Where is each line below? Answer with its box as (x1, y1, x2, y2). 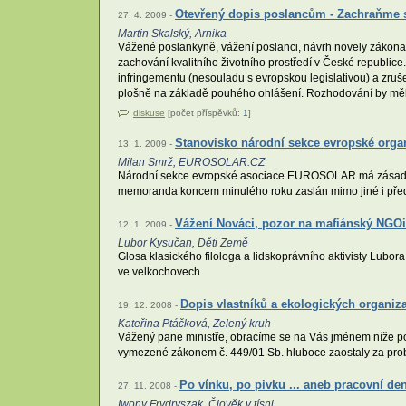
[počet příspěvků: (165, 107, 243, 118)
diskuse (133, 107, 165, 118)
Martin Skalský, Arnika (118, 26, 227, 40)
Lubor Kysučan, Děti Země (118, 236, 248, 249)
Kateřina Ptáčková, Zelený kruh (118, 317, 271, 331)
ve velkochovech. (118, 265, 203, 278)
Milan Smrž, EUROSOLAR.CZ (118, 155, 265, 169)
